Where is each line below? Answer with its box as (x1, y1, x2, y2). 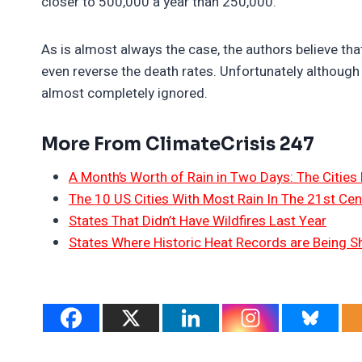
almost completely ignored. (41, 82, 208, 103)
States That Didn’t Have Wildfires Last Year (69, 210, 326, 231)
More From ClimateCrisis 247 (41, 133, 314, 155)
